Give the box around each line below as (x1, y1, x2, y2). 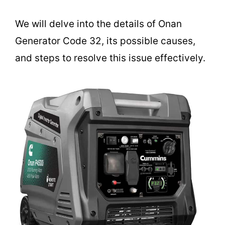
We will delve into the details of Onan (15, 18, 182, 30)
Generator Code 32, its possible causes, (15, 35, 195, 47)
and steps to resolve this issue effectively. (15, 52, 205, 64)
